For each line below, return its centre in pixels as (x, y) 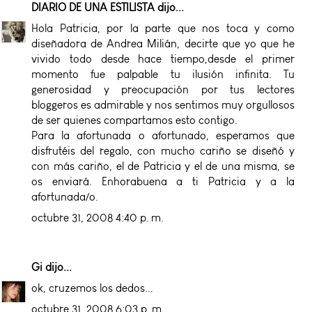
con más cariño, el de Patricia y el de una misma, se (163, 166)
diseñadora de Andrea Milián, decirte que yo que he (163, 43)
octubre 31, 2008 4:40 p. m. (97, 217)
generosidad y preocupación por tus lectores (163, 89)
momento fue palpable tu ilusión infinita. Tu (163, 74)
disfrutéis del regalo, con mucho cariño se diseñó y (163, 150)
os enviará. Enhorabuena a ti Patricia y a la (163, 181)
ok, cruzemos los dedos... (92, 288)
